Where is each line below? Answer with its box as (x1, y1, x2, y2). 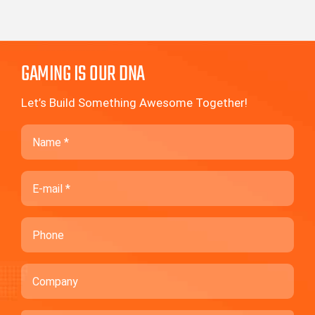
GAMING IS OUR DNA (20, 58, 145, 91)
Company (20, 263, 70, 277)
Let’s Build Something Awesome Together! (20, 96, 247, 110)
